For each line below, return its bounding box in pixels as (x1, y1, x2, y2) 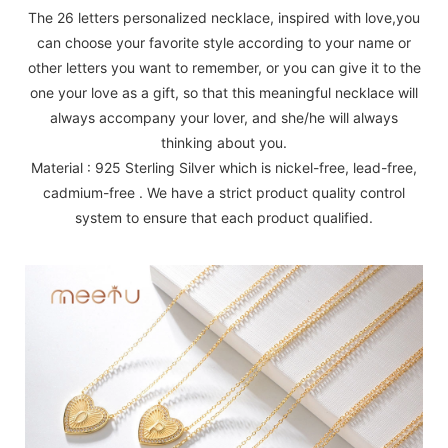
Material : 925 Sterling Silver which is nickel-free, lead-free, (31, 159, 417, 177)
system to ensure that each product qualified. (75, 209, 373, 227)
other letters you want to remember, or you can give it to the (27, 59, 421, 77)
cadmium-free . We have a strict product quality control (43, 184, 405, 202)
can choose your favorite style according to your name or (37, 34, 411, 52)
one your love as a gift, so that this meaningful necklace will (30, 84, 418, 102)
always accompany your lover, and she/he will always (50, 109, 398, 127)
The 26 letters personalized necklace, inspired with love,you (28, 9, 420, 27)
